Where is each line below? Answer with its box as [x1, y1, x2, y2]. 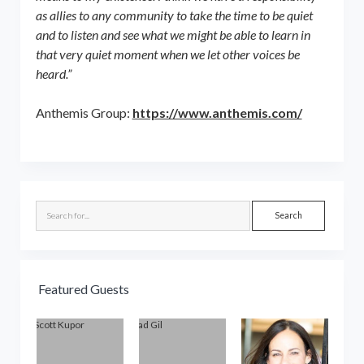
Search [251, 201, 287, 216]
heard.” [35, 65, 71, 81]
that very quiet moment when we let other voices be [35, 45, 300, 62]
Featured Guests [37, 280, 129, 297]
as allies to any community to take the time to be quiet [35, 6, 313, 23]
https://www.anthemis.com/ [132, 104, 302, 120]
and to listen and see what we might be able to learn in [35, 26, 310, 42]
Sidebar [19, 180, 67, 198]
